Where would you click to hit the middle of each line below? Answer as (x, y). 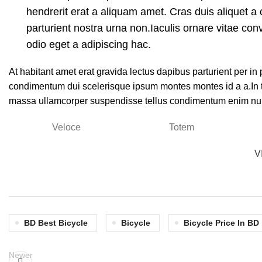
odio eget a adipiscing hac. (89, 44)
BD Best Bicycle (56, 223)
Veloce (67, 127)
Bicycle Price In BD (221, 223)
